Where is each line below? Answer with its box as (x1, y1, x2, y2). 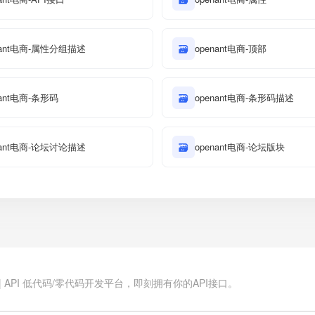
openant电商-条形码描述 (195, 91, 294, 104)
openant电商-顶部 (195, 41, 266, 55)
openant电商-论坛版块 (195, 140, 285, 153)
